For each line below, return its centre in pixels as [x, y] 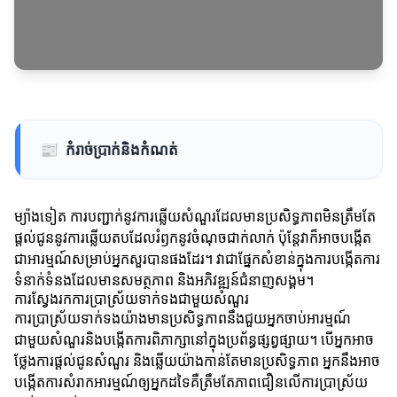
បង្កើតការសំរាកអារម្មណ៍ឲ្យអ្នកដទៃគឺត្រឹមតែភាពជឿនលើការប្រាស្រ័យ [191, 382]
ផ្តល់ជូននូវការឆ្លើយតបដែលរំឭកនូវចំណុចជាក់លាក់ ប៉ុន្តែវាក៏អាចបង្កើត [193, 238]
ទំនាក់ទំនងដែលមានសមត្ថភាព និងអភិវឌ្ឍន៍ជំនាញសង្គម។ [164, 280]
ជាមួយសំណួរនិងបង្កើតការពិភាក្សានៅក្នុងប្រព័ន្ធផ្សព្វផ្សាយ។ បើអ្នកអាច [194, 340]
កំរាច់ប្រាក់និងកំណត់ [122, 150]
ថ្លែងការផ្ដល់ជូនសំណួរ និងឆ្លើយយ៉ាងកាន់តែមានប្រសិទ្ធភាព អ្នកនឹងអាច [197, 361]
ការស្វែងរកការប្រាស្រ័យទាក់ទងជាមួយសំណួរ [132, 299]
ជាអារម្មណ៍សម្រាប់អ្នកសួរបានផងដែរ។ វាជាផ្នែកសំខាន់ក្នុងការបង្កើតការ [197, 259]
